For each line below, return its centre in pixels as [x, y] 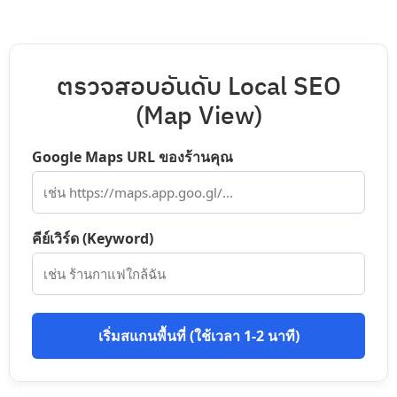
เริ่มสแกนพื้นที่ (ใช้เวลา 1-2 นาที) [198, 335]
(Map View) [198, 117]
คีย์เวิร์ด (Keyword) [93, 238]
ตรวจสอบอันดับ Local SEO [198, 87]
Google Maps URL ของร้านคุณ [132, 156]
